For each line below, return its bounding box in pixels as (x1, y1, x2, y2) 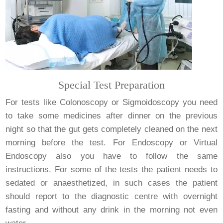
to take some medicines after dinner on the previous (5, 111, 218, 120)
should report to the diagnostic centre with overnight (5, 191, 218, 201)
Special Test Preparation (58, 78, 165, 91)
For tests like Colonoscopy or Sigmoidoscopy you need (5, 97, 218, 107)
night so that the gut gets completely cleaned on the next (5, 124, 218, 134)
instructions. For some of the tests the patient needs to (5, 164, 218, 174)
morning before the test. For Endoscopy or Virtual (5, 137, 218, 147)
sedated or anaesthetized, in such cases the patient (5, 178, 218, 188)
